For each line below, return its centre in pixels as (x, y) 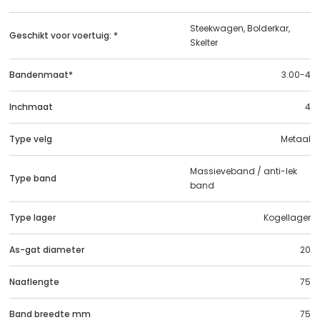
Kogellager (287, 217)
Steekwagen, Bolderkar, (240, 28)
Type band (33, 178)
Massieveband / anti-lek (244, 171)
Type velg (31, 139)
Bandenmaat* (41, 74)
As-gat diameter (47, 249)
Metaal (296, 139)
